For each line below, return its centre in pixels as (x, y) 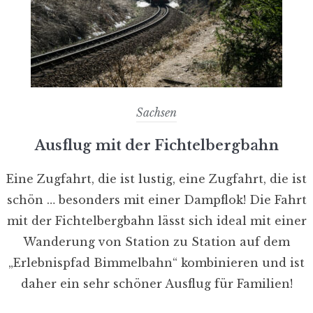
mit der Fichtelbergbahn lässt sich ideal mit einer (156, 220)
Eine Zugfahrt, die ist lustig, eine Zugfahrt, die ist (156, 179)
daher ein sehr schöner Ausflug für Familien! (156, 283)
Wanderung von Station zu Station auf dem (156, 241)
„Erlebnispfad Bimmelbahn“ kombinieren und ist (156, 262)
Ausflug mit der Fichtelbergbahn (156, 145)
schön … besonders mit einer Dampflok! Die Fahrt (156, 199)
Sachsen (156, 112)
